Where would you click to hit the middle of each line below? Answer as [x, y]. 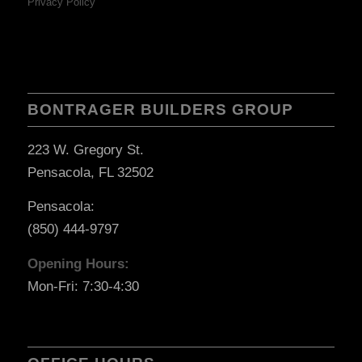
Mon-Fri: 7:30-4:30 [83, 286]
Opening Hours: [78, 263]
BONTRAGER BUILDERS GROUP [160, 109]
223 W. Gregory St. [85, 150]
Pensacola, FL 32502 [90, 173]
